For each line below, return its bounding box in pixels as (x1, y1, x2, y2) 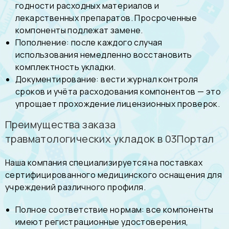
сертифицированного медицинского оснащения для (5, 169, 222, 180)
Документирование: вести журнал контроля (15, 73, 198, 85)
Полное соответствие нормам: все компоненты (15, 203, 214, 215)
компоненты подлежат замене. (15, 24, 143, 36)
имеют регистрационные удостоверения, (15, 216, 189, 227)
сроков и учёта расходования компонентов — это (15, 85, 221, 97)
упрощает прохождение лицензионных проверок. (15, 98, 220, 109)
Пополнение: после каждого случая (15, 36, 163, 48)
